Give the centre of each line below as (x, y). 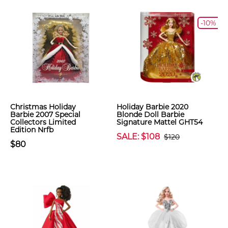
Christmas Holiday (43, 107)
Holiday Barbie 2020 (152, 107)
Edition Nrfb (32, 130)
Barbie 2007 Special (45, 115)
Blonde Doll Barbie (150, 115)
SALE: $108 (138, 137)
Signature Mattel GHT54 (160, 122)
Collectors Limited (43, 122)
